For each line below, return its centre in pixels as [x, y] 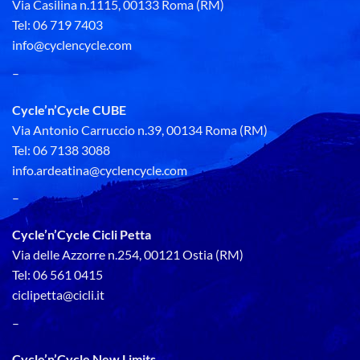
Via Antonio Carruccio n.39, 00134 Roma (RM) [140, 129]
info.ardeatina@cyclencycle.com [100, 170]
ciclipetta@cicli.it [58, 295]
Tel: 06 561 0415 [57, 275]
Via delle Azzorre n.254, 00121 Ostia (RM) [128, 255]
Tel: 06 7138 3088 [61, 149]
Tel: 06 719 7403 [57, 25]
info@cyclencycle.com [72, 45]
